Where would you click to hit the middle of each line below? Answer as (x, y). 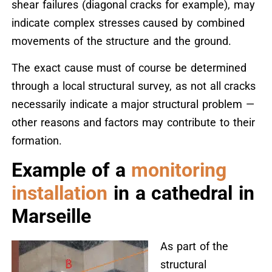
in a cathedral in (181, 193)
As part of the (194, 246)
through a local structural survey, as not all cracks (134, 86)
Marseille (51, 216)
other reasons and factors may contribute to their (133, 122)
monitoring (179, 170)
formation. (36, 140)
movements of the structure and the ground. (121, 41)
